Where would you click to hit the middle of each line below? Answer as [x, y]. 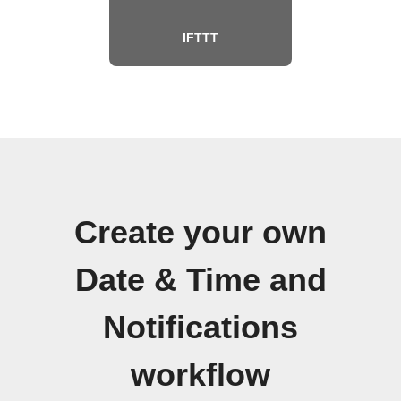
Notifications [200, 327]
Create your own [200, 232]
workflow [200, 375]
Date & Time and [200, 280]
